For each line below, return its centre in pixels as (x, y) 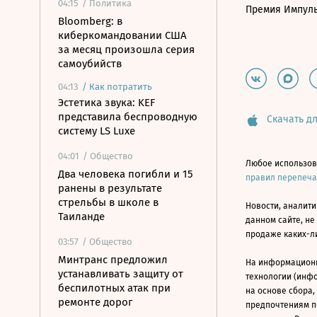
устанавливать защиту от (121, 274)
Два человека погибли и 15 (126, 174)
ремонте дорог (95, 302)
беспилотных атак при (114, 288)
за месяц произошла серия (126, 50)
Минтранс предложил (113, 260)
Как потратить (121, 87)
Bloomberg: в (90, 21)
